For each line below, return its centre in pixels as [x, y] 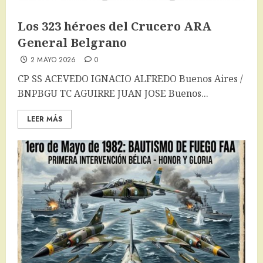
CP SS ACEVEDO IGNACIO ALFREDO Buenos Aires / [130, 79]
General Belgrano [72, 43]
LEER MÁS [45, 119]
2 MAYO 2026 [53, 60]
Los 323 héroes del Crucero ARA [114, 26]
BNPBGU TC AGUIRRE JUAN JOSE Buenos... [113, 94]
